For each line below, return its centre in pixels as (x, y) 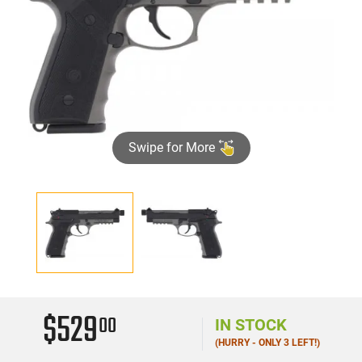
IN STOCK (250, 325)
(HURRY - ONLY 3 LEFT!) (267, 342)
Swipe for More (173, 147)
